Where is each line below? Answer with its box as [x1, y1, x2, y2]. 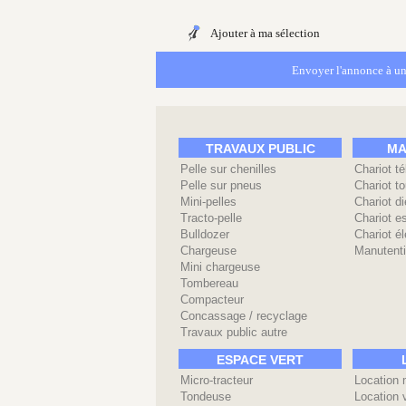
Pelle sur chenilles [180, 162, 276, 176]
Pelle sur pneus [180, 179, 262, 192]
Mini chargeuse [180, 260, 260, 274]
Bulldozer [180, 227, 229, 241]
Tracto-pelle [180, 211, 242, 225]
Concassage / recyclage [180, 309, 307, 323]
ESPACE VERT [217, 353, 304, 367]
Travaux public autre [180, 325, 287, 339]
